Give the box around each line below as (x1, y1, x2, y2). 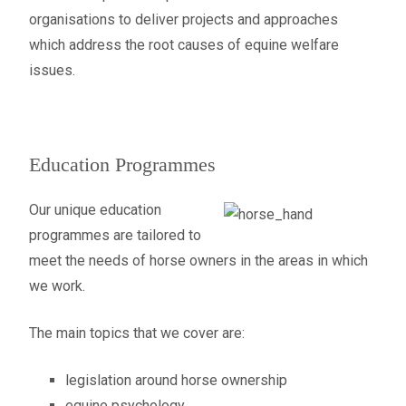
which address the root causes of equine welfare (29, 36, 339, 53)
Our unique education (29, 201, 161, 218)
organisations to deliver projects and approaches (29, 11, 338, 28)
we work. (29, 277, 85, 295)
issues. (29, 62, 75, 79)
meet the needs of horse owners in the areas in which (29, 252, 368, 269)
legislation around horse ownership (65, 372, 287, 389)
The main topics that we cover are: (29, 324, 245, 342)
